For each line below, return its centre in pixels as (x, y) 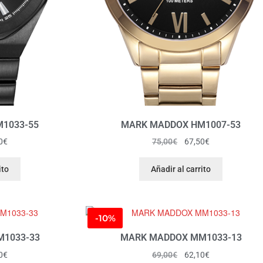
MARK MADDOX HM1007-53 (181, 124)
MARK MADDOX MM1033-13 (181, 238)
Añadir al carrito (181, 169)
